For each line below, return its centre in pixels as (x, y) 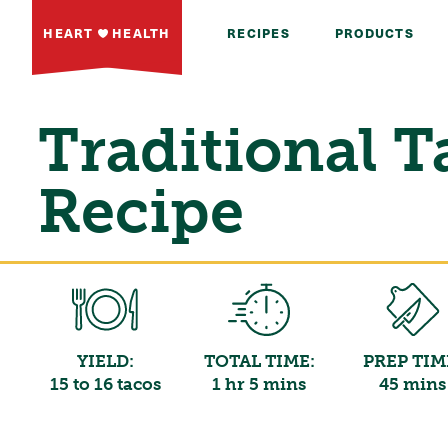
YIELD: (105, 360)
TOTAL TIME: (259, 360)
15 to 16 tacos (105, 383)
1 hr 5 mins (259, 383)
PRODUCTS (374, 32)
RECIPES (258, 32)
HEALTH (139, 32)
